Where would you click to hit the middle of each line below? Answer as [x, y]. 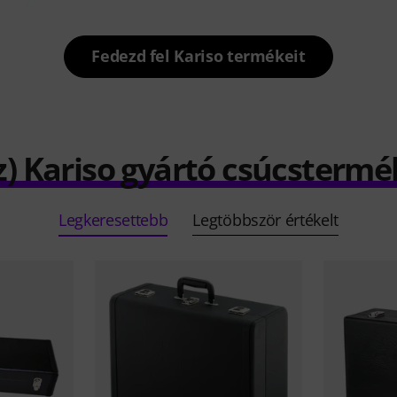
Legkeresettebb [113, 220]
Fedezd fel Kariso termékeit [198, 56]
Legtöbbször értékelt [266, 220]
